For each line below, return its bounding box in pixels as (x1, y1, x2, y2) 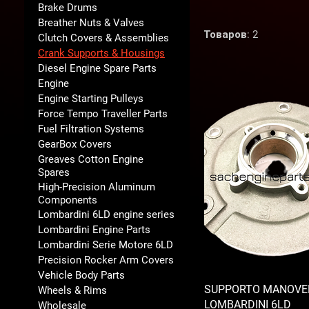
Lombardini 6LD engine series (38, 208, 175, 221)
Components (38, 193, 97, 206)
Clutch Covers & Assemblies (38, 31, 169, 44)
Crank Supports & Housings (38, 46, 165, 59)
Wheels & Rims (38, 283, 107, 297)
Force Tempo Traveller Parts (38, 107, 168, 120)
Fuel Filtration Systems (38, 122, 144, 135)
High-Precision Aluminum (38, 180, 155, 193)
